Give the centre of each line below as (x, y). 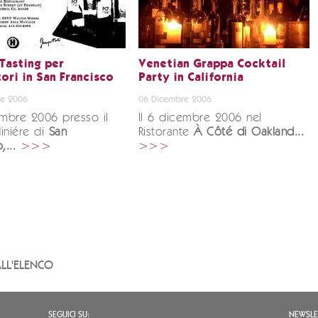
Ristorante (166, 132)
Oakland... (278, 132)
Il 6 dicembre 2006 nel (200, 118)
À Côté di (220, 132)
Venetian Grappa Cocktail (212, 65)
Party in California (191, 78)
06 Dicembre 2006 (175, 100)
